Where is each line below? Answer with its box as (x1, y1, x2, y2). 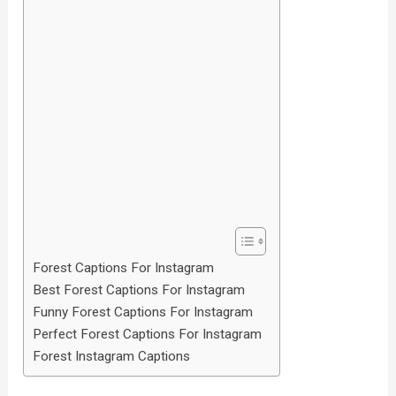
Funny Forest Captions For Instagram (33, 304, 254, 321)
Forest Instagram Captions (33, 348, 191, 365)
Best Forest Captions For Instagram (33, 282, 246, 299)
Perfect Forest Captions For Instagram (33, 326, 263, 343)
